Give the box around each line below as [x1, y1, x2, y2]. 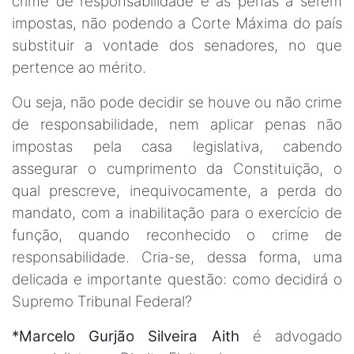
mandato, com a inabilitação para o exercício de [12, 204, 342, 222]
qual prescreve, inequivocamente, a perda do [12, 182, 342, 200]
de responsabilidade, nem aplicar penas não [12, 115, 342, 134]
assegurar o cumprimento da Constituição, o [12, 160, 342, 178]
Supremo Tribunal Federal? [12, 292, 192, 311]
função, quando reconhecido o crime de [12, 226, 342, 244]
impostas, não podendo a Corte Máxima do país [12, 14, 342, 32]
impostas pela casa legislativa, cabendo [12, 137, 342, 156]
